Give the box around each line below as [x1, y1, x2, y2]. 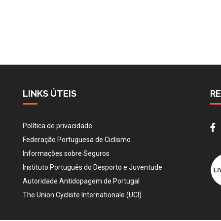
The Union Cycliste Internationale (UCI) [23, 191, 142, 199]
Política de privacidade [23, 122, 92, 130]
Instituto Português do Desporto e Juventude [23, 163, 162, 172]
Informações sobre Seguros [23, 149, 110, 158]
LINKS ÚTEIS [23, 88, 76, 99]
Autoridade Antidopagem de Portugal [23, 177, 140, 185]
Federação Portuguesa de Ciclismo [23, 136, 131, 144]
